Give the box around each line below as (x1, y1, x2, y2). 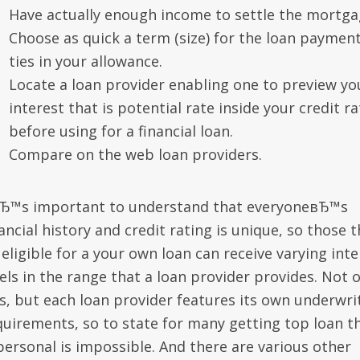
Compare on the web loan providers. (8, 145, 262, 164)
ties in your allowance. (8, 51, 162, 71)
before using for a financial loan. (8, 121, 233, 141)
